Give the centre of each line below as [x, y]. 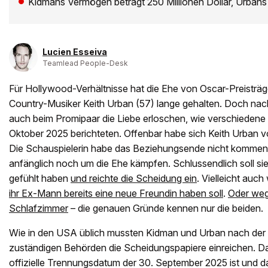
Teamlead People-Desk [85, 63]
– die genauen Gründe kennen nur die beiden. [167, 208]
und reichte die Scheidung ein [134, 179]
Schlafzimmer [39, 208]
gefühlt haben [40, 179]
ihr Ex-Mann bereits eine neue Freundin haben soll [116, 194]
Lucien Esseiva [75, 52]
